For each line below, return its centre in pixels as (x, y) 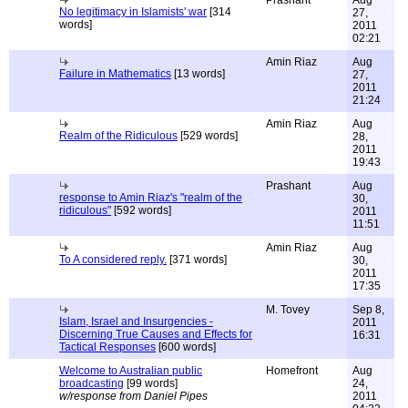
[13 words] (198, 74)
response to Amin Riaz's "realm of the (151, 198)
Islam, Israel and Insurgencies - (136, 321)
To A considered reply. (113, 260)
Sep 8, (368, 310)
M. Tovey (288, 310)
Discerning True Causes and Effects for (156, 334)
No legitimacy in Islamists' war (133, 12)
